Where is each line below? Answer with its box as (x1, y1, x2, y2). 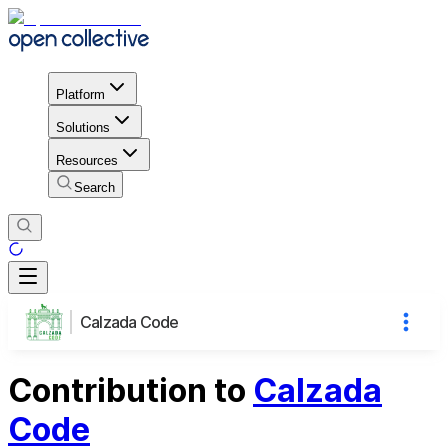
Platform (56, 86, 105, 102)
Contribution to (8, 371, 253, 411)
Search (74, 179, 115, 195)
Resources (56, 152, 118, 168)
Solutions (56, 119, 110, 135)
